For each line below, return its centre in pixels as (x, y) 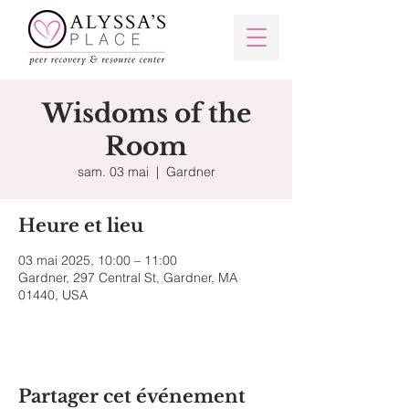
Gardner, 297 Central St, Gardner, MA (128, 278)
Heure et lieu (81, 225)
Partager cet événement (132, 396)
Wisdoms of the (146, 114)
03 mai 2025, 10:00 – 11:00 (98, 260)
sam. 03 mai (113, 172)
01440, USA (53, 295)
